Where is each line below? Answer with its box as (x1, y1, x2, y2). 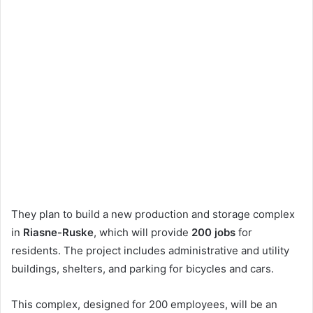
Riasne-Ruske (23, 225, 94, 239)
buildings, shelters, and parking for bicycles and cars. (11, 261, 274, 275)
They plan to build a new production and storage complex (11, 207, 295, 221)
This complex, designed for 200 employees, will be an (11, 297, 277, 311)
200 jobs (191, 225, 235, 239)
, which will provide (94, 225, 191, 239)
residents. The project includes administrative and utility (11, 243, 289, 257)
